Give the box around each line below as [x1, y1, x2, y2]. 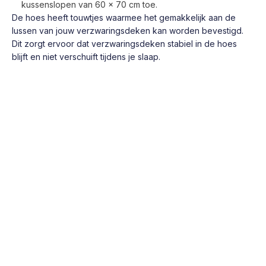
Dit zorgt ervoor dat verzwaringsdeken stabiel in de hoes [12, 38, 237, 49]
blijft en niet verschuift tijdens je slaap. [12, 51, 160, 62]
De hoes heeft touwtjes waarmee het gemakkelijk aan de [12, 12, 236, 23]
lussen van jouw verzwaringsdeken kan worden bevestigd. [12, 25, 243, 36]
